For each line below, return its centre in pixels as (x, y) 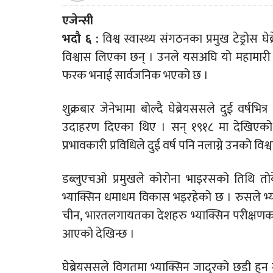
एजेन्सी (78, 21)
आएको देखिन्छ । (98, 234)
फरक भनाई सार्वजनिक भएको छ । (135, 76)
